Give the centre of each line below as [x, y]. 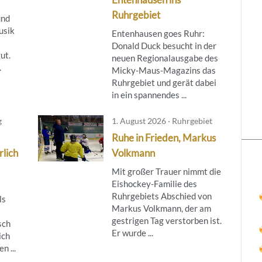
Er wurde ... [132, 232]
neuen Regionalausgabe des [165, 58]
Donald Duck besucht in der [164, 45]
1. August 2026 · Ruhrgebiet [162, 120]
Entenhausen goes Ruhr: [158, 33]
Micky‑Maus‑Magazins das [163, 70]
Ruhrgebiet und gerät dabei [164, 82]
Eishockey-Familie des [154, 183]
